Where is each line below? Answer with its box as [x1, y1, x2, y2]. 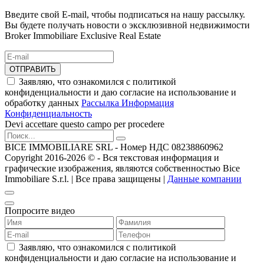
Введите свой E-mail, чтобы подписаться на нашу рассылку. [5, 9, 245, 19]
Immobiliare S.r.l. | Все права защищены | [5, 173, 167, 184]
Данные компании [167, 173, 242, 184]
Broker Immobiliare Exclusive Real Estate [5, 30, 161, 41]
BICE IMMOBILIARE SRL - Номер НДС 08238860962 [5, 141, 223, 152]
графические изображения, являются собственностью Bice [5, 163, 240, 173]
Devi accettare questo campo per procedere [5, 118, 164, 129]
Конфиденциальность [5, 108, 92, 118]
